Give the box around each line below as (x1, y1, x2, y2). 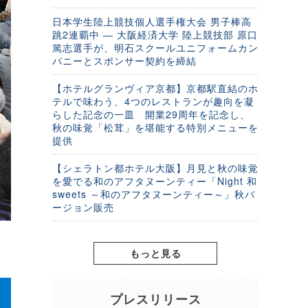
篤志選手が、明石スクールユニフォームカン (52, 41, 258, 54)
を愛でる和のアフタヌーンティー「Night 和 (52, 174, 257, 188)
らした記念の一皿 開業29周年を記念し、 (52, 107, 250, 121)
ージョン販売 (52, 200, 114, 214)
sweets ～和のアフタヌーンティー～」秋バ (52, 187, 255, 201)
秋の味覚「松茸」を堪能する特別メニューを (52, 120, 258, 134)
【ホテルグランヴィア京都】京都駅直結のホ (52, 81, 258, 95)
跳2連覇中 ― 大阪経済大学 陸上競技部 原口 (52, 27, 258, 41)
